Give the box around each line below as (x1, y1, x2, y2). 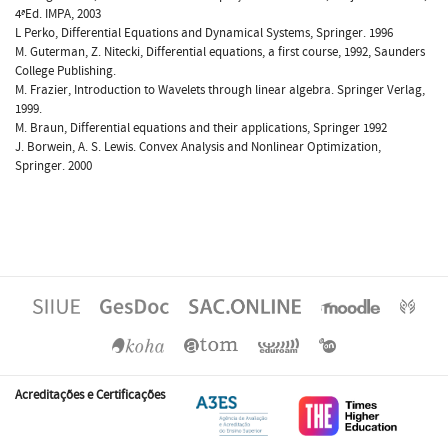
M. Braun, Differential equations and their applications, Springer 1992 (15, 118, 387, 137)
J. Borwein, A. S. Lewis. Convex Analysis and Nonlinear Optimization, (15, 137, 381, 156)
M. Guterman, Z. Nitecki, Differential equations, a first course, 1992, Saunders (15, 42, 425, 61)
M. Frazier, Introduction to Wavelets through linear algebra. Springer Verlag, (15, 80, 425, 99)
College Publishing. (15, 61, 116, 80)
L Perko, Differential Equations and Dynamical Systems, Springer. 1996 (15, 23, 393, 42)
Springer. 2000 (15, 156, 92, 175)
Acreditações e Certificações (15, 385, 165, 404)
